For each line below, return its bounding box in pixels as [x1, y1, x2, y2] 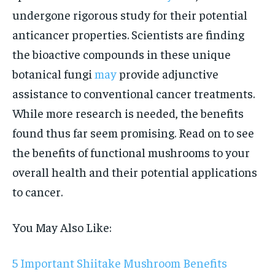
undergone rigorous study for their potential [12, 7, 247, 22]
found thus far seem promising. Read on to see [12, 125, 254, 140]
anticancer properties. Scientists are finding [12, 26, 244, 42]
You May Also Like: [12, 219, 112, 234]
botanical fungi [12, 66, 95, 81]
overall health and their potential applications [12, 164, 257, 179]
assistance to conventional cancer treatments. [12, 85, 255, 101]
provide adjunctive [117, 66, 219, 81]
